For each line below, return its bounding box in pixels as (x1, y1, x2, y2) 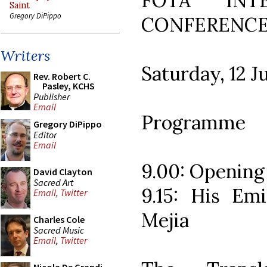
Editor (33, 128, 57, 141)
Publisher (33, 90, 70, 103)
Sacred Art (33, 176, 73, 188)
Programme (141, 110, 246, 135)
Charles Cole (33, 213, 85, 225)
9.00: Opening (141, 159, 265, 184)
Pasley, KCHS (42, 80, 95, 92)
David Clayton (33, 166, 92, 178)
